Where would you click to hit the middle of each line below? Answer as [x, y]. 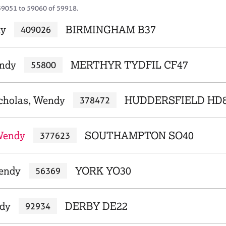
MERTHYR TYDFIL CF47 [129, 65]
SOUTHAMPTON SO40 [139, 135]
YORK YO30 [103, 171]
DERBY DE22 [96, 206]
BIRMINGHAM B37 [110, 30]
